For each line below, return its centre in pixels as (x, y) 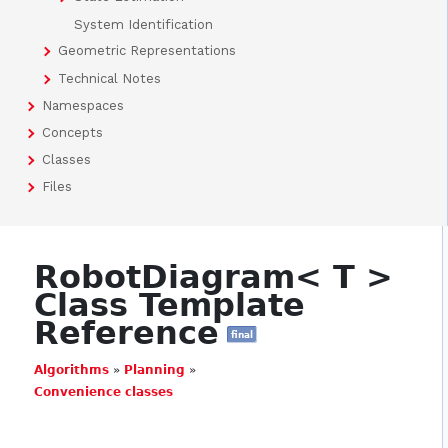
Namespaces (83, 105)
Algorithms (72, 370)
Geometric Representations (147, 51)
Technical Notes (109, 78)
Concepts (72, 133)
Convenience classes (104, 392)
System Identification (143, 25)
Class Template (170, 305)
